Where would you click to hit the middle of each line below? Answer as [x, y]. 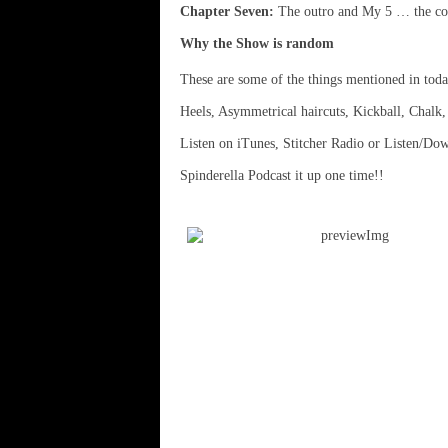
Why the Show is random [257, 43]
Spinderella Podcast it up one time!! [282, 175]
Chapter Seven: [227, 11]
